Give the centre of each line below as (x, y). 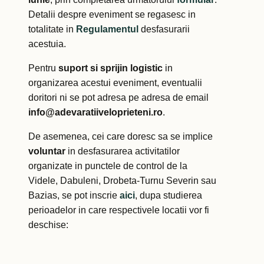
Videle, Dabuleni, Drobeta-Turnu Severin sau (122, 181)
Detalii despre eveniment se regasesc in (112, 15)
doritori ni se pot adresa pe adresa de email (118, 98)
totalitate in (52, 29)
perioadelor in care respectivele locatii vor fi (119, 210)
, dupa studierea (169, 196)
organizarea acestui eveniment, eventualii (115, 83)
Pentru (43, 68)
